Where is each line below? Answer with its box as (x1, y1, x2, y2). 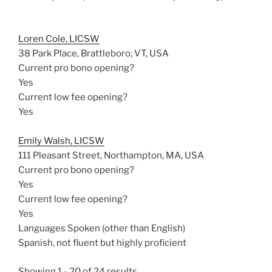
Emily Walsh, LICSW (18, 135, 104, 146)
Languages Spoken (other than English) (18, 223, 185, 234)
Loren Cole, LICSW (18, 33, 100, 44)
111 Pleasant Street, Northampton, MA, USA (18, 150, 204, 161)
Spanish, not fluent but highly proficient (18, 237, 186, 248)
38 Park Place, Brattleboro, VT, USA (18, 48, 169, 59)
